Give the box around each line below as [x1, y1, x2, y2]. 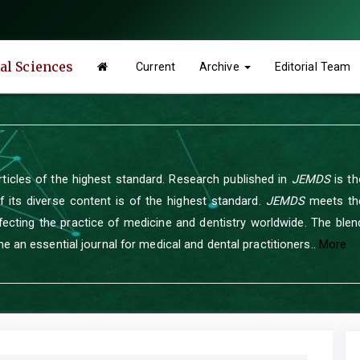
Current [136, 59, 175, 73]
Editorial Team [274, 59, 351, 73]
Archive [198, 59, 243, 73]
